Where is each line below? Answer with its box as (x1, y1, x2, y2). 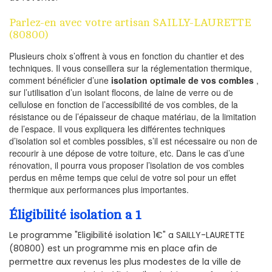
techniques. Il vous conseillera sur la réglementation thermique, (9, 61, 252, 74)
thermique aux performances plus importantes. (9, 183, 189, 195)
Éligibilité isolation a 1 (9, 207, 141, 222)
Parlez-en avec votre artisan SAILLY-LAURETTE (9, 16, 251, 29)
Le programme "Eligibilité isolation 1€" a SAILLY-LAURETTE (9, 228, 245, 241)
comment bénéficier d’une (9, 73, 111, 86)
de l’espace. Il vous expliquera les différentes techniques (9, 122, 225, 135)
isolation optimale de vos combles (111, 73, 254, 86)
